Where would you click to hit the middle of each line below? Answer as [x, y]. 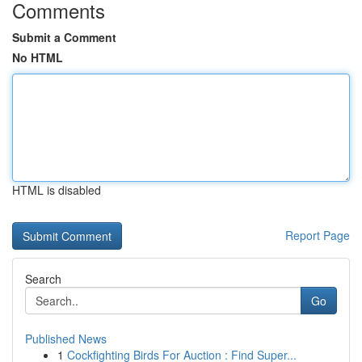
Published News [66, 339]
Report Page [318, 235]
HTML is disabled [57, 190]
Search [43, 279]
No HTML [38, 57]
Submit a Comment [64, 37]
